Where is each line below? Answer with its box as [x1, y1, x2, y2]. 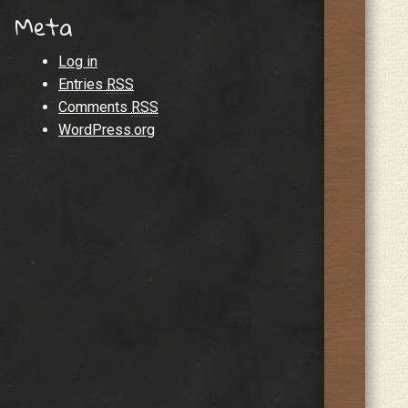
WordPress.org [58, 121, 155, 139]
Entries [58, 76, 107, 94]
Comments [58, 98, 131, 117]
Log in [58, 53, 97, 71]
